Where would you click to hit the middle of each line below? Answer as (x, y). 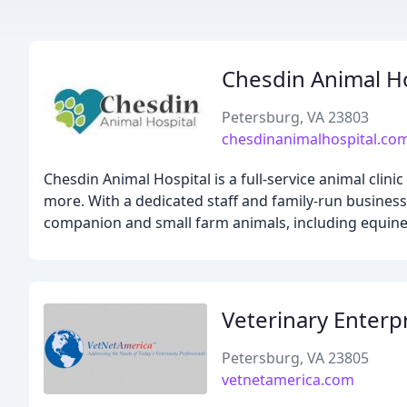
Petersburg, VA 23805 (295, 358)
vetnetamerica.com (288, 380)
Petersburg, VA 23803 (295, 117)
